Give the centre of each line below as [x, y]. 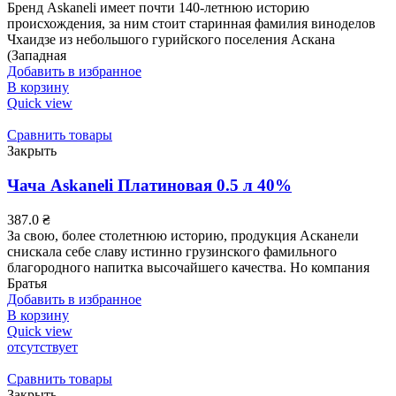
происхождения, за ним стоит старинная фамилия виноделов [191, 24]
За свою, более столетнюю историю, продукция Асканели [183, 235]
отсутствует [42, 346]
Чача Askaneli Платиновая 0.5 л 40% [149, 185]
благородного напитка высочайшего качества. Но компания [188, 267]
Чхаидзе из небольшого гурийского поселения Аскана [171, 40]
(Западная [37, 56]
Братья [27, 283]
